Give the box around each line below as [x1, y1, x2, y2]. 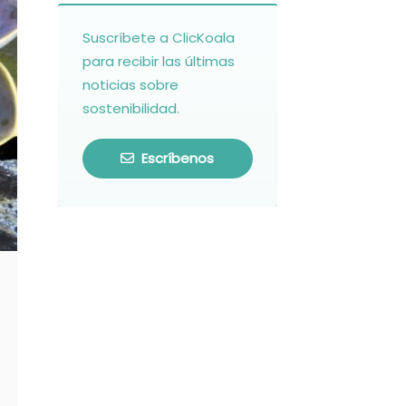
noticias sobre [82, 75, 179, 94]
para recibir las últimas [82, 52, 235, 71]
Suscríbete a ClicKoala [82, 28, 235, 47]
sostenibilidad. [82, 99, 179, 118]
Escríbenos [138, 149, 215, 168]
